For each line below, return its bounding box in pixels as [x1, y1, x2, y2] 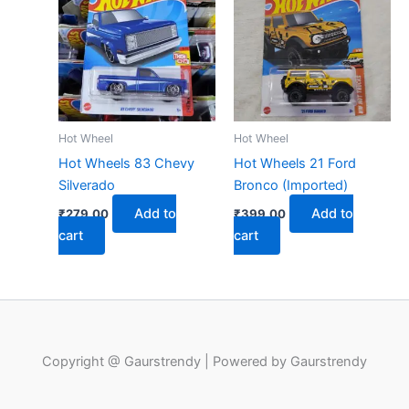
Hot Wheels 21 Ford [233, 154, 356, 172]
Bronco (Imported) [233, 176, 348, 194]
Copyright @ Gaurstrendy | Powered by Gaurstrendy [42, 353, 367, 371]
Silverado [58, 176, 115, 194]
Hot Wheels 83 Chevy [58, 154, 194, 172]
